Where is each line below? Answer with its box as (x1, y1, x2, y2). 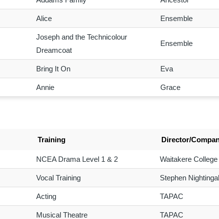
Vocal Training (36, 173, 81, 182)
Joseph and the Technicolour (36, 32, 127, 41)
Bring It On (36, 64, 70, 73)
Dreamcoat (36, 45, 72, 54)
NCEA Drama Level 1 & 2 (36, 154, 118, 163)
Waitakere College (159, 154, 218, 163)
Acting (36, 192, 56, 200)
